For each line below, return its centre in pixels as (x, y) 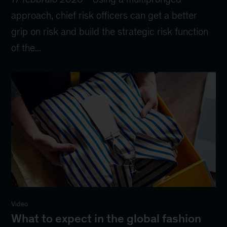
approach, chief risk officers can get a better (104, 15)
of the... (26, 48)
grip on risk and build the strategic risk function (110, 32)
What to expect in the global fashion (106, 218)
